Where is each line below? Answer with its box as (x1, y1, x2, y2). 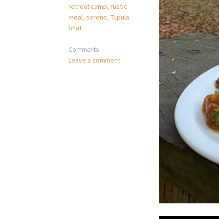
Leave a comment (68, 56, 121, 65)
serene (86, 12, 108, 22)
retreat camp (68, 1, 108, 11)
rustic (110, 1, 128, 11)
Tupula (110, 12, 130, 22)
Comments (68, 45, 99, 54)
